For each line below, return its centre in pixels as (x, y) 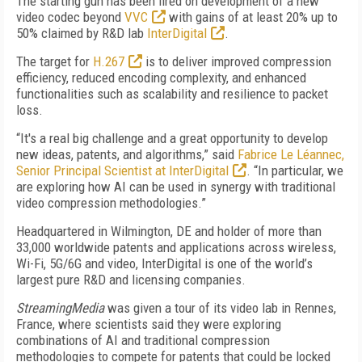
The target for (55, 61)
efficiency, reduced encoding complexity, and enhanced (161, 78)
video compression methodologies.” (111, 203)
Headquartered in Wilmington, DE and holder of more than (169, 231)
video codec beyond (70, 17)
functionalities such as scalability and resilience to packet (172, 94)
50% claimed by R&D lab (82, 33)
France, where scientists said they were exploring (149, 324)
